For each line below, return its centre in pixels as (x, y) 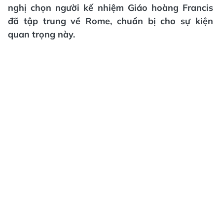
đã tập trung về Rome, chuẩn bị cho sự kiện (110, 21)
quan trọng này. (41, 34)
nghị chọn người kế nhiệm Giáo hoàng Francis (110, 8)
